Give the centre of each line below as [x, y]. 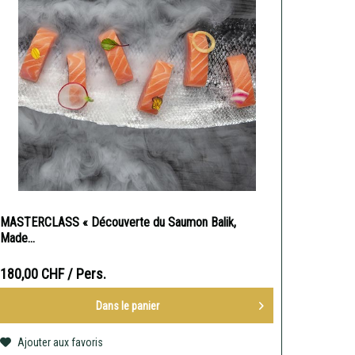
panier [145, 305]
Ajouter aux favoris [61, 343]
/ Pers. [87, 274]
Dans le [113, 305]
